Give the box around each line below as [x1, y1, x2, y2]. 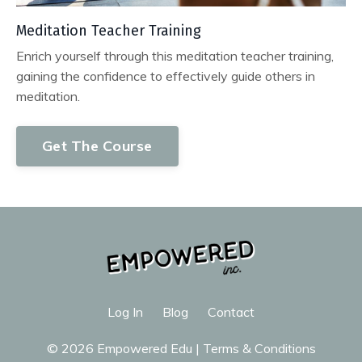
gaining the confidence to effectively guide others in [16, 67, 315, 84]
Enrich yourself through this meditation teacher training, [16, 47, 334, 64]
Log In [107, 304, 143, 321]
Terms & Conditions [202, 340, 316, 357]
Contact [208, 304, 255, 321]
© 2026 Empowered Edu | [46, 340, 203, 357]
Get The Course [42, 137, 153, 156]
